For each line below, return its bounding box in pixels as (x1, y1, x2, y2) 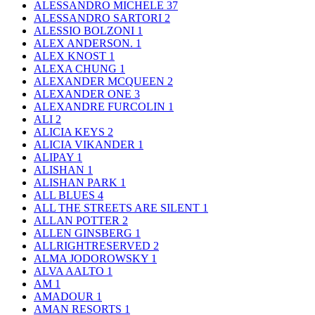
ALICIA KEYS (34, 126, 108, 139)
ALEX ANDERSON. (34, 37, 136, 50)
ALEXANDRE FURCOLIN (34, 101, 168, 113)
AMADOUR (34, 290, 96, 303)
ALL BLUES (34, 189, 98, 202)
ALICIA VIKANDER (34, 139, 138, 151)
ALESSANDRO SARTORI (34, 12, 165, 25)
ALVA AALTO (34, 265, 107, 278)
